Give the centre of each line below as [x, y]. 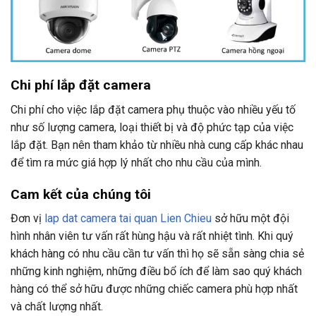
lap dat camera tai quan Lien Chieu [128, 219]
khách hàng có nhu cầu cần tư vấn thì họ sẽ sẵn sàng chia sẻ [157, 254]
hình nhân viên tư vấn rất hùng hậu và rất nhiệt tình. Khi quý [152, 236]
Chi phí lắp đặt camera [81, 85]
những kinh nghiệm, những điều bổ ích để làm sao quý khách [156, 272]
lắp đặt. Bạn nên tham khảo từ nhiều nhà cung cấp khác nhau [157, 145]
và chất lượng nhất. [57, 307]
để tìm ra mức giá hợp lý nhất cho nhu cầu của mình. [136, 162]
